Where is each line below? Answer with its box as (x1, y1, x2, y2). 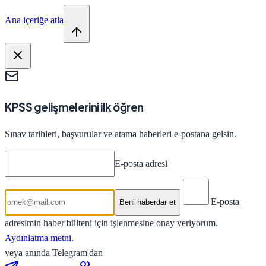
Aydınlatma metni (5, 232, 71, 243)
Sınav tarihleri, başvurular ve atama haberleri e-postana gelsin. (5, 129, 236, 140)
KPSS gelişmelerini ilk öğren (5, 100, 144, 114)
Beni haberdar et (119, 198, 176, 207)
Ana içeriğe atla (5, 15, 64, 25)
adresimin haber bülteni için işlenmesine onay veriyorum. (5, 217, 218, 228)
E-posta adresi (115, 158, 167, 169)
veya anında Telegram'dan (5, 247, 103, 258)
